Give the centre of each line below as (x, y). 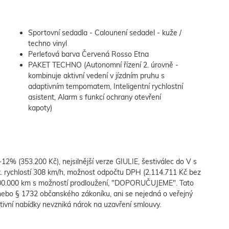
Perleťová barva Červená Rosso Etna (88, 54)
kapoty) (40, 108)
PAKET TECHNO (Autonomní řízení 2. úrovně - (103, 65)
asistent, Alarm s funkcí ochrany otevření (95, 97)
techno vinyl (48, 44)
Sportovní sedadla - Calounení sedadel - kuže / (105, 33)
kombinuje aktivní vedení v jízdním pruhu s (96, 76)
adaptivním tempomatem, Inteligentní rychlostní (106, 87)
